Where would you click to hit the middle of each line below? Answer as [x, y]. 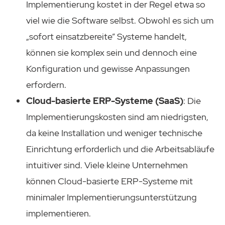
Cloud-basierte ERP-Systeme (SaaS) [105, 101]
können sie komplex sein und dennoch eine [111, 53]
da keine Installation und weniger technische [114, 133]
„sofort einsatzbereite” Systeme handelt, [106, 37]
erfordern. [46, 85]
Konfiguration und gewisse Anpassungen [108, 69]
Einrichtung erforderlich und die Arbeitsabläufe [120, 149]
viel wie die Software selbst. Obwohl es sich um [120, 21]
